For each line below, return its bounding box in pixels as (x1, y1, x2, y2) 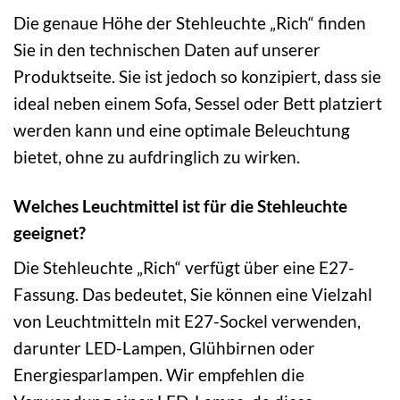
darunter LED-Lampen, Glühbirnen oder (13, 337, 315, 359)
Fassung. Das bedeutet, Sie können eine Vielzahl (13, 284, 372, 305)
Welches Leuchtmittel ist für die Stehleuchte (13, 195, 347, 216)
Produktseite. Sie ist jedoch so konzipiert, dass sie (13, 65, 381, 87)
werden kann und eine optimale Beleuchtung (13, 119, 350, 140)
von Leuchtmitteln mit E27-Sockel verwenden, (13, 311, 361, 332)
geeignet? (13, 221, 86, 243)
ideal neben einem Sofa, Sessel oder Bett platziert (13, 92, 382, 113)
